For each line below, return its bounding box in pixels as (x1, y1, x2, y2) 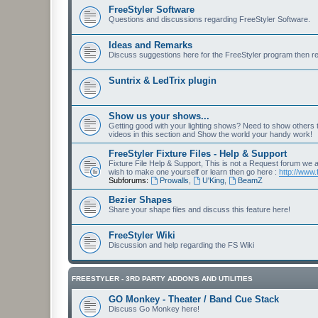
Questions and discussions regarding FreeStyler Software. (109, 15, 310, 23)
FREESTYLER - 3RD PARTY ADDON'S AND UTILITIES (72, 275, 253, 283)
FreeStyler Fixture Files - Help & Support (109, 148, 287, 159)
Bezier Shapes (109, 194, 172, 205)
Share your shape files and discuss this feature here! (109, 205, 290, 214)
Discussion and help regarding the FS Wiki (109, 241, 254, 249)
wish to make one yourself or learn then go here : (109, 168, 279, 176)
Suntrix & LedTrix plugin (109, 75, 216, 86)
